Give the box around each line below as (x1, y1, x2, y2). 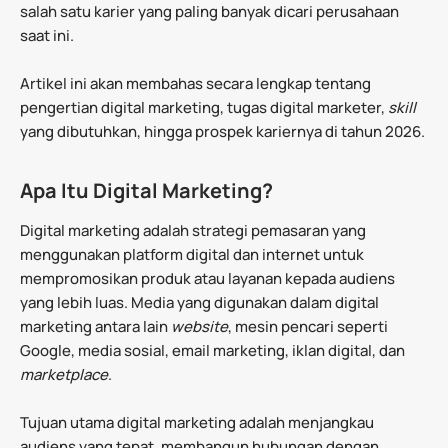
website (171, 315, 228, 337)
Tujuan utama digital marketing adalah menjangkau (20, 411, 374, 433)
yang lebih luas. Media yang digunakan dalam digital (20, 291, 379, 313)
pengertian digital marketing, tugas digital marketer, (20, 96, 388, 118)
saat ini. (20, 24, 74, 46)
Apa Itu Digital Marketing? (20, 176, 273, 204)
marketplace (20, 363, 108, 385)
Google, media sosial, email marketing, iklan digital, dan (20, 339, 405, 361)
